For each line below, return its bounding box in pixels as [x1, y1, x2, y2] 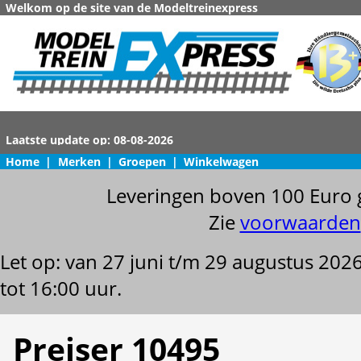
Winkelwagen [184, 154, 259, 169]
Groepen [118, 154, 166, 169]
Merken [57, 154, 101, 169]
